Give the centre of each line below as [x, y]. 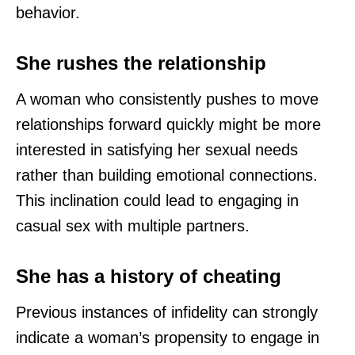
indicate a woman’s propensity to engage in [168, 338]
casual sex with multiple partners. [133, 226]
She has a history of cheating [149, 277]
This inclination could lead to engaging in [157, 201]
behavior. [48, 13]
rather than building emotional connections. [167, 176]
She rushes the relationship [141, 63]
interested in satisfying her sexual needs [157, 150]
